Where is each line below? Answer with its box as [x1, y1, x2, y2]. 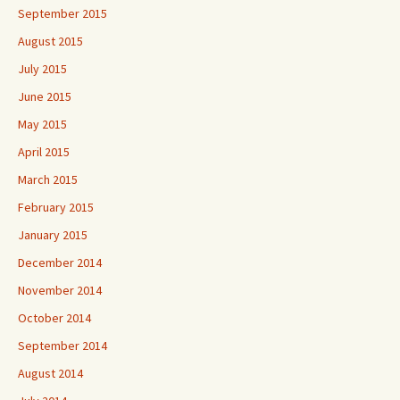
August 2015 [18, 33, 83, 49]
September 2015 [18, 5, 107, 21]
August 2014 [18, 365, 83, 381]
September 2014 [18, 337, 107, 354]
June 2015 [18, 88, 71, 104]
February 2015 [18, 199, 94, 215]
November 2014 [18, 282, 102, 298]
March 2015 [18, 171, 78, 187]
